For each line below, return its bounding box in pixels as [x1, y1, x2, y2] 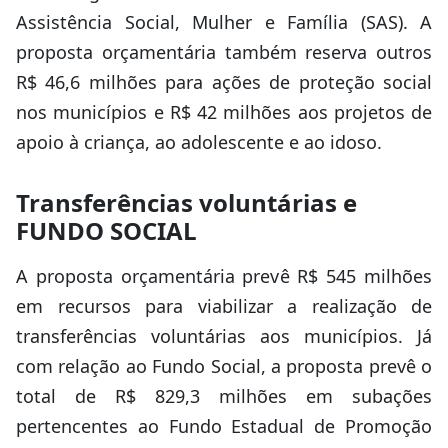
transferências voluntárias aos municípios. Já [16, 324, 432, 348]
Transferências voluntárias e [16, 186, 357, 219]
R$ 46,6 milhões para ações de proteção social [16, 70, 432, 94]
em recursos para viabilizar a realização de [16, 294, 432, 318]
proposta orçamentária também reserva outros [16, 40, 432, 64]
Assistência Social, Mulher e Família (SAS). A [16, 10, 432, 34]
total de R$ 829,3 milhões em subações [16, 384, 432, 408]
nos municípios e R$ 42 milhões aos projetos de [16, 100, 432, 124]
